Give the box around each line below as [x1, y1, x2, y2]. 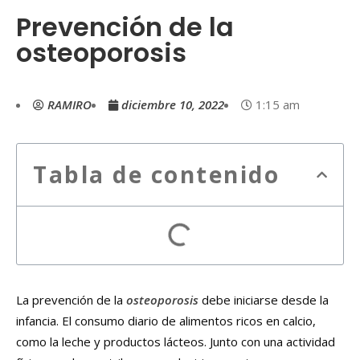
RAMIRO [47, 96, 92, 113]
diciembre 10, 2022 [121, 96, 224, 113]
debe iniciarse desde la [198, 292, 329, 309]
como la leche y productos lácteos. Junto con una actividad [16, 333, 335, 350]
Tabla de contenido [33, 159, 280, 190]
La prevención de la [16, 292, 126, 309]
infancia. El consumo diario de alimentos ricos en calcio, [16, 313, 316, 329]
